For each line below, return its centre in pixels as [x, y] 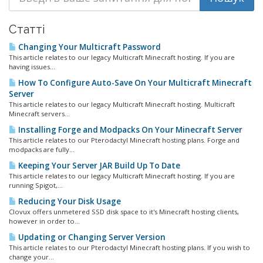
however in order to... [44, 221]
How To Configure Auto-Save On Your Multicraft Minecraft [134, 83]
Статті [27, 29]
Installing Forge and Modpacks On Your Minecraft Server [129, 130]
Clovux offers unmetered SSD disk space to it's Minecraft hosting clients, [124, 212]
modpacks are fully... [42, 149]
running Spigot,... [36, 185]
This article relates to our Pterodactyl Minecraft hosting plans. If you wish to [129, 247]
